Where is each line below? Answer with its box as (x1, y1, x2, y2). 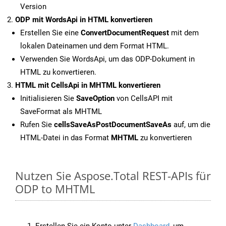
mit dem (169, 28, 199, 38)
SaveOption (76, 94, 115, 103)
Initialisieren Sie (20, 94, 76, 103)
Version (20, 2, 46, 12)
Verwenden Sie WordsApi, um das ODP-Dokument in (20, 54, 195, 64)
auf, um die (172, 120, 210, 130)
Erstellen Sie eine (20, 28, 81, 38)
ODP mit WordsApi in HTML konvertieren (15, 15, 152, 25)
